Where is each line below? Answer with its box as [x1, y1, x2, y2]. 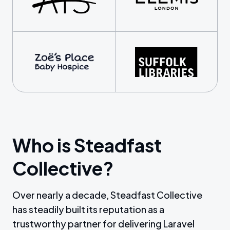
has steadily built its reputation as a [12, 203, 164, 215]
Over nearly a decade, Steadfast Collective [12, 189, 202, 201]
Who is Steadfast [12, 133, 162, 157]
